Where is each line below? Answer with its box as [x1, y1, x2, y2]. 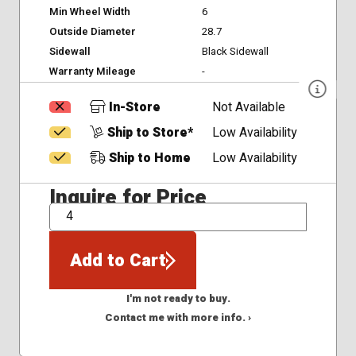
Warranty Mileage [48, 63, 136, 79]
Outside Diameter [48, 23, 136, 40]
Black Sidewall [201, 43, 269, 60]
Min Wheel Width [48, 3, 130, 20]
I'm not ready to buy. [126, 290, 230, 307]
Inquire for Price [48, 182, 207, 214]
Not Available [212, 98, 286, 117]
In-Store [105, 98, 161, 117]
